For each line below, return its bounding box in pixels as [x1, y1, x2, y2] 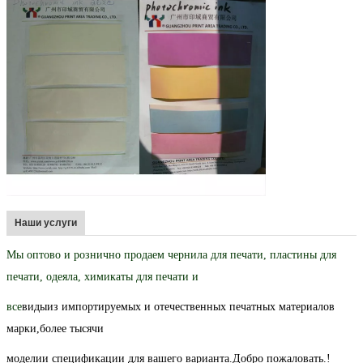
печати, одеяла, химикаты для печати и [6, 271, 199, 284]
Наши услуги [15, 217, 77, 229]
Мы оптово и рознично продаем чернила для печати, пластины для [6, 249, 336, 262]
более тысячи [40, 322, 104, 335]
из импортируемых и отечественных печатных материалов [47, 301, 335, 314]
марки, [6, 322, 40, 335]
